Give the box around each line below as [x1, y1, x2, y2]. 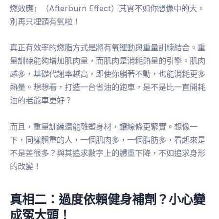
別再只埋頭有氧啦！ [10, 17, 80, 27]
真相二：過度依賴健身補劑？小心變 [10, 191, 205, 207]
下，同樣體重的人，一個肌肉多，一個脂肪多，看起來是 [10, 134, 205, 145]
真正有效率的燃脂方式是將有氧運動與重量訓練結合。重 [10, 43, 205, 53]
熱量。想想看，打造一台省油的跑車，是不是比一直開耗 [10, 82, 205, 92]
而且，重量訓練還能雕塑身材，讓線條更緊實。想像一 [10, 121, 197, 131]
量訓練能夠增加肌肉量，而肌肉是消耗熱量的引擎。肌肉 [10, 56, 205, 66]
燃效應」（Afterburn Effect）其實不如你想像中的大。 [10, 3, 205, 14]
